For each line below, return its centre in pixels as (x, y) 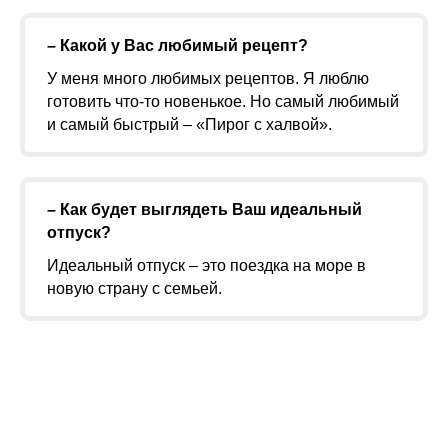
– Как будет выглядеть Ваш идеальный (204, 209)
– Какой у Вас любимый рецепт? (177, 45)
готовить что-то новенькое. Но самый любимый (223, 101)
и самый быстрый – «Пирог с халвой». (189, 124)
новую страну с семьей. (134, 288)
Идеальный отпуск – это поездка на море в (206, 265)
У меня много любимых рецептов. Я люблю (208, 78)
